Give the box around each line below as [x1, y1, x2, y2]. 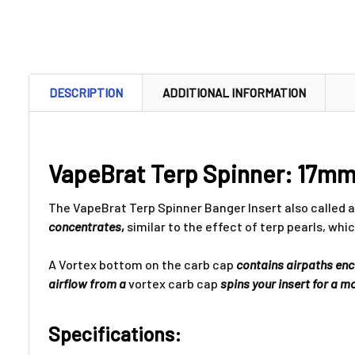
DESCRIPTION [49, 86, 123, 101]
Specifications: [48, 322, 181, 346]
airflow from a [48, 276, 128, 292]
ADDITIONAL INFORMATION [162, 86, 306, 101]
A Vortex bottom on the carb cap [48, 257, 234, 273]
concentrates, [48, 219, 127, 235]
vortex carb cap [128, 276, 220, 292]
